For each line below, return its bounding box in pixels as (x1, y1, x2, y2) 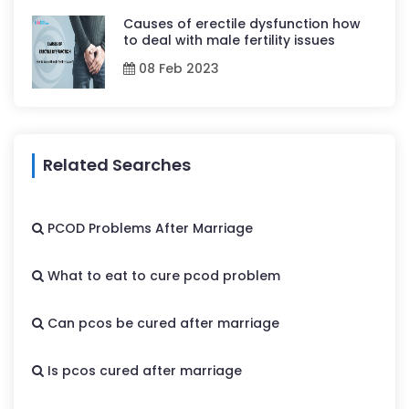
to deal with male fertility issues (123, 30, 335, 49)
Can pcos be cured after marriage (44, 313, 279, 332)
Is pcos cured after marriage (44, 361, 242, 380)
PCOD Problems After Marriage (44, 218, 253, 237)
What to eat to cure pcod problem (44, 266, 280, 285)
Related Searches (43, 152, 191, 176)
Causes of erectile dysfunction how (123, 14, 361, 33)
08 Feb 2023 (135, 58, 219, 78)
